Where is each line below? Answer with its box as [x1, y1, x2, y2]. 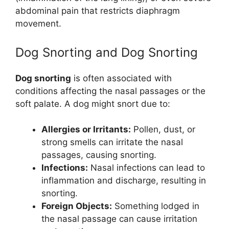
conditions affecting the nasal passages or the [15, 85, 205, 96]
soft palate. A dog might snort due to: [15, 98, 170, 109]
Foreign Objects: [41, 201, 112, 212]
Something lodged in [112, 201, 199, 212]
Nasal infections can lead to [88, 163, 205, 173]
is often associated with [71, 73, 172, 83]
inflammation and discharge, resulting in [41, 175, 206, 186]
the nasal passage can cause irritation [41, 214, 197, 224]
